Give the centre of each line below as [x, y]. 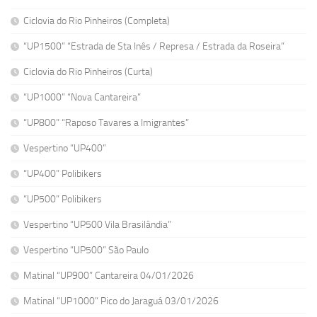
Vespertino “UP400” [65, 148]
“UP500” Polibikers [63, 199]
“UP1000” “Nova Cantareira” [83, 97]
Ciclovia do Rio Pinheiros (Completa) [97, 21]
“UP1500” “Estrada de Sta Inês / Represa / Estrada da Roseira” [154, 46]
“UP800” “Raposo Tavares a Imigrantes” [107, 123]
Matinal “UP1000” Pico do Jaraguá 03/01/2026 [121, 301]
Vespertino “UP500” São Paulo [86, 250]
